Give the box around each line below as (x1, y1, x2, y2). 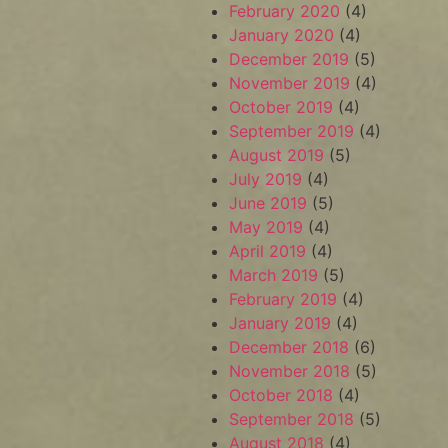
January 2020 (229, 25, 335, 45)
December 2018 (229, 337, 350, 357)
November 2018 (229, 361, 351, 381)
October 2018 (229, 385, 334, 405)
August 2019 (229, 145, 325, 165)
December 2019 (229, 49, 350, 69)
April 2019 (229, 241, 307, 261)
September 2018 (229, 409, 355, 429)
